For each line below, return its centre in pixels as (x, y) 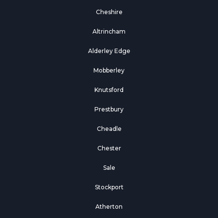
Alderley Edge (109, 51)
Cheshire (109, 12)
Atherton (109, 207)
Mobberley (109, 71)
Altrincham (109, 32)
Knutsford (109, 90)
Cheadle (109, 129)
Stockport (109, 187)
